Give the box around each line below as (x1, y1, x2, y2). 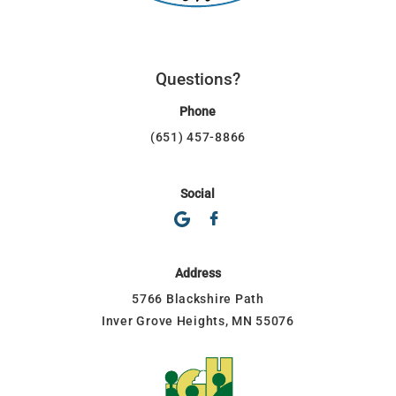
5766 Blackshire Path (132, 291, 264, 307)
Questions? (156, 70, 240, 90)
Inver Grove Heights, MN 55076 (102, 313, 294, 329)
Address (174, 265, 221, 281)
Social (180, 187, 216, 202)
